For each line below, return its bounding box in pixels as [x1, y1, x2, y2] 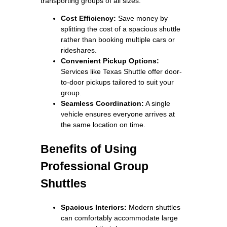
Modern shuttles [127, 203, 180, 211]
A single [144, 99, 170, 107]
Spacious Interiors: [61, 203, 127, 211]
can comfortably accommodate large [61, 213, 178, 222]
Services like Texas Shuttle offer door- [61, 67, 182, 75]
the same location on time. [61, 120, 145, 129]
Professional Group [41, 159, 148, 173]
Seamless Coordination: [61, 99, 144, 107]
